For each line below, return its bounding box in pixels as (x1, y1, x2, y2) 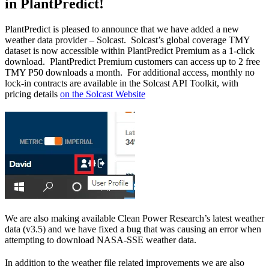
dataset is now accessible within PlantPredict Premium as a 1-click (5, 46, 255, 56)
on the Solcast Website (60, 89, 145, 100)
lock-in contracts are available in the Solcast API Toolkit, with (5, 78, 238, 89)
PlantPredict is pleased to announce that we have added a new (5, 24, 239, 35)
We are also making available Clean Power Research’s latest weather (5, 213, 264, 224)
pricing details (5, 89, 60, 100)
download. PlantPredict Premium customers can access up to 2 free (5, 56, 260, 67)
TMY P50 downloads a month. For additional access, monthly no (5, 67, 255, 78)
